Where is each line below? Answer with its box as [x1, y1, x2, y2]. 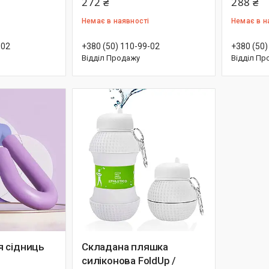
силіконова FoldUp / [82, 255, 177, 267]
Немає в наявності [82, 17, 150, 25]
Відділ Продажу [82, 53, 140, 62]
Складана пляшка [82, 241, 168, 253]
